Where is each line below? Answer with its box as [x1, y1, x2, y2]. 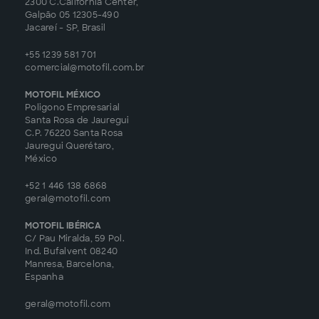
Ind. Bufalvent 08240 [25, 245, 117, 257]
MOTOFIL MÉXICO [25, 88, 101, 100]
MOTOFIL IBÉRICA [25, 219, 101, 231]
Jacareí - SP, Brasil [25, 21, 105, 33]
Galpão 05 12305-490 [25, 9, 119, 21]
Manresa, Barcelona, [25, 258, 114, 270]
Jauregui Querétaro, [25, 140, 114, 152]
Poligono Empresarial [25, 101, 120, 113]
